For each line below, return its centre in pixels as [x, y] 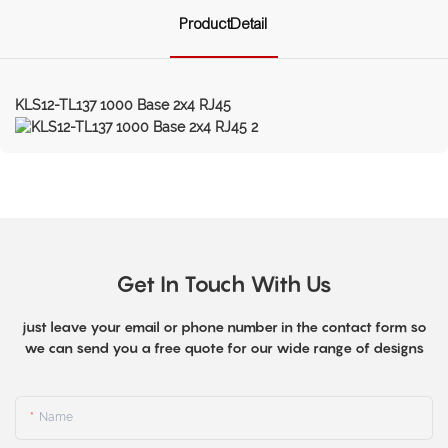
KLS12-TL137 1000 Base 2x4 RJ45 [125, 104]
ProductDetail [224, 23]
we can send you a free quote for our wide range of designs [224, 348]
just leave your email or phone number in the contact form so [224, 327]
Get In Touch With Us [224, 284]
